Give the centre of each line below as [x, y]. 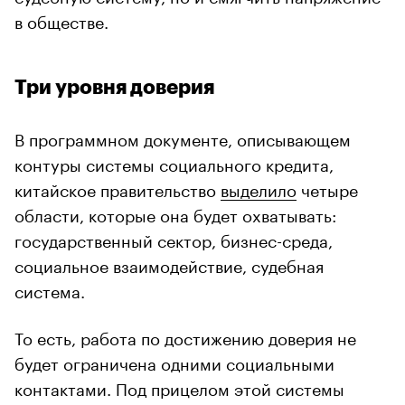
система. [50, 289]
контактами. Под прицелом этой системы [179, 386]
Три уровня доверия [114, 87]
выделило [259, 188]
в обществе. [61, 19]
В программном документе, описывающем [183, 137]
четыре [327, 188]
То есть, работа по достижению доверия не [185, 336]
